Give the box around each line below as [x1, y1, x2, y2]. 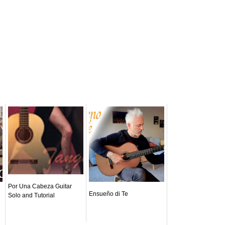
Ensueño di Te [89, 190, 128, 197]
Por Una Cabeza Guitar [8, 182, 72, 190]
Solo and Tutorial [8, 191, 55, 199]
